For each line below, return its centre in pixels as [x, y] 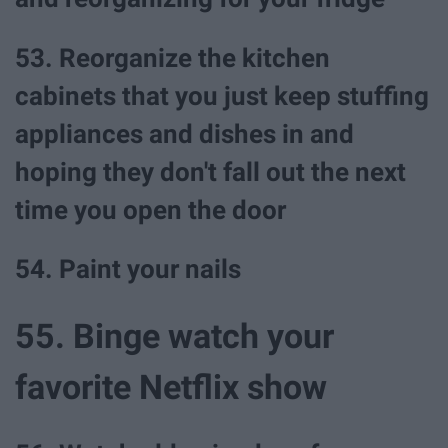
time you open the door [150, 209]
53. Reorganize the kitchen [172, 57]
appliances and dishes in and [184, 133]
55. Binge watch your [174, 335]
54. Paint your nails [131, 268]
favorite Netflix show [171, 386]
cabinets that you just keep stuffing [222, 95]
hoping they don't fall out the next [210, 171]
